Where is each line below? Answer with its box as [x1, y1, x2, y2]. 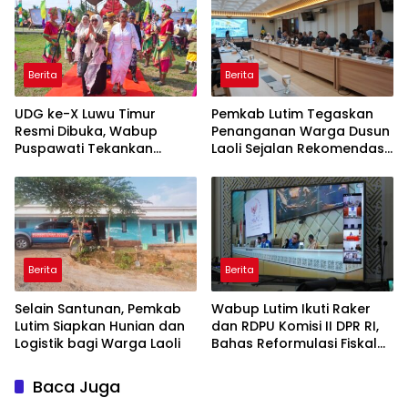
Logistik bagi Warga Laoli [15, 333, 180, 352]
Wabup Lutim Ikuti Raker [211, 299, 371, 318]
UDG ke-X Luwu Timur [15, 104, 156, 123]
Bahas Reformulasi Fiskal [211, 333, 377, 352]
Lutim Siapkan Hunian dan [15, 316, 185, 335]
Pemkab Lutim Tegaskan [211, 104, 373, 123]
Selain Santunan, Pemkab [15, 299, 181, 318]
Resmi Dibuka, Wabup [15, 121, 158, 140]
